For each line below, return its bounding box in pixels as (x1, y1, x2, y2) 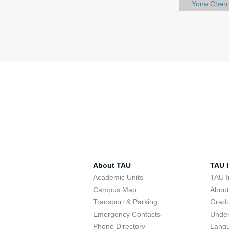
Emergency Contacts (93, 210, 161, 218)
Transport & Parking (93, 198, 157, 206)
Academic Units (93, 173, 143, 181)
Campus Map (93, 186, 136, 194)
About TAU (93, 161, 131, 169)
